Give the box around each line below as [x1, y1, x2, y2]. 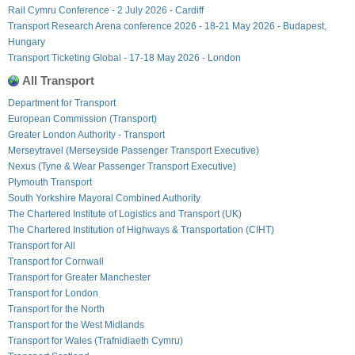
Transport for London [8, 287, 98, 299]
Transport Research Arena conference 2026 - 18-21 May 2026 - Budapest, [8, 20, 326, 32]
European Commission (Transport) [8, 113, 157, 124]
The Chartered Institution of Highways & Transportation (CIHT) [8, 223, 274, 235]
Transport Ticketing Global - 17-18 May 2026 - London [8, 52, 241, 63]
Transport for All [8, 239, 75, 251]
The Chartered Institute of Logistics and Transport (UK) [8, 208, 242, 219]
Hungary [8, 36, 45, 48]
